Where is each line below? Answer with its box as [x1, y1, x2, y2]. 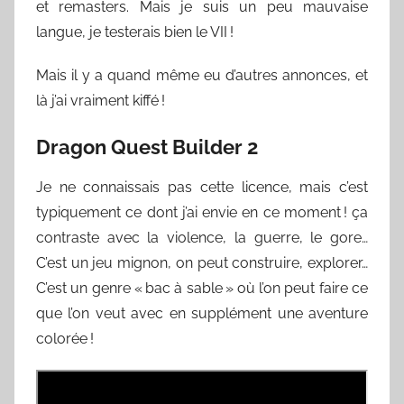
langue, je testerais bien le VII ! [36, 23, 234, 41]
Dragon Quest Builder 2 [36, 134, 258, 159]
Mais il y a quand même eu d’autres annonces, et [36, 66, 368, 84]
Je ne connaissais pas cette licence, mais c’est [36, 179, 368, 196]
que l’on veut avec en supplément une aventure [36, 305, 368, 322]
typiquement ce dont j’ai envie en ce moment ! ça [36, 204, 368, 221]
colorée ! [36, 330, 94, 347]
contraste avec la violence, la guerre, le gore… [36, 229, 368, 246]
